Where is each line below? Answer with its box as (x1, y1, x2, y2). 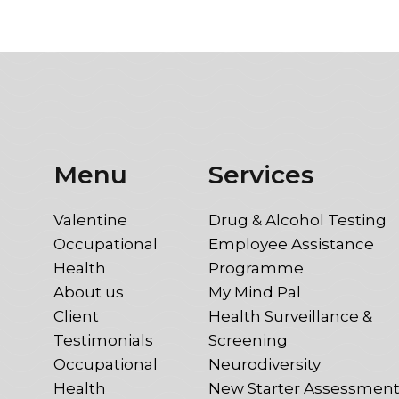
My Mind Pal (208, 282, 301, 301)
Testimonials (53, 330, 153, 349)
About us (53, 282, 124, 301)
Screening (208, 330, 288, 349)
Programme (208, 258, 304, 277)
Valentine (53, 210, 127, 229)
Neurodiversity (208, 354, 321, 373)
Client (53, 306, 99, 325)
